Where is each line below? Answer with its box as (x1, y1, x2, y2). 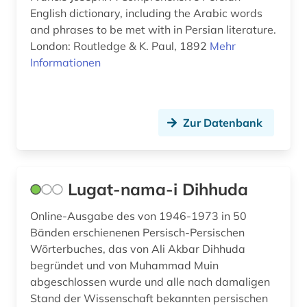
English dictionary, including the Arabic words (30, 6, 262, 21)
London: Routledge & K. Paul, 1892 (30, 39, 210, 53)
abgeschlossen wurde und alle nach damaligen (30, 275, 270, 289)
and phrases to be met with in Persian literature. (30, 23, 276, 37)
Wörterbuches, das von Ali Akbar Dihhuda (30, 242, 245, 256)
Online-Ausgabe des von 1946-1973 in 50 (30, 209, 247, 223)
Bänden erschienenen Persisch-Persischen (30, 225, 245, 240)
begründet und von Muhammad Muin (30, 258, 219, 273)
